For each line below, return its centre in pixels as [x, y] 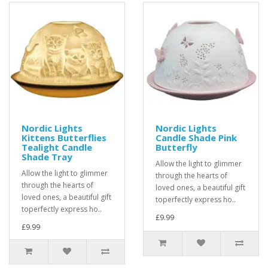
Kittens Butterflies [64, 138]
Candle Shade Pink [196, 138]
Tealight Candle [57, 147]
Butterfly [176, 147]
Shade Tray [47, 157]
